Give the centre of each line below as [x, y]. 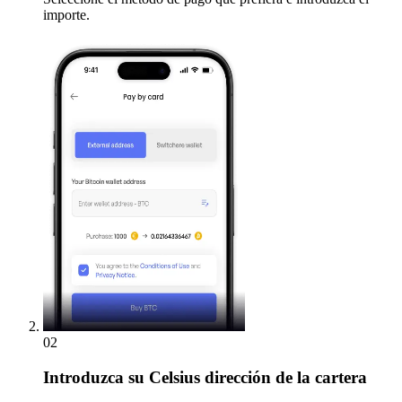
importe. [66, 14]
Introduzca [83, 377]
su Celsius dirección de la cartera [245, 377]
